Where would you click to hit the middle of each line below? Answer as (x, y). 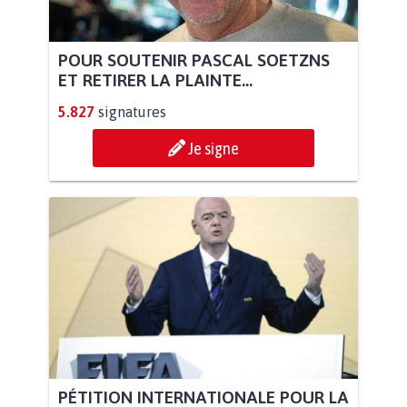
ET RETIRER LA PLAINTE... (155, 79)
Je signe (213, 148)
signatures (132, 111)
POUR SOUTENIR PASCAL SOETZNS (194, 60)
